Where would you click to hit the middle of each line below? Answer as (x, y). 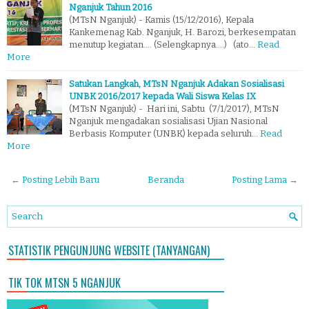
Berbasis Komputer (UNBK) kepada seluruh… (163, 133)
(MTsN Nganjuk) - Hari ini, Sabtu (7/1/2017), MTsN (174, 108)
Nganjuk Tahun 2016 (111, 7)
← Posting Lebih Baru (55, 179)
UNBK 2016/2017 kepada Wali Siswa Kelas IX (162, 96)
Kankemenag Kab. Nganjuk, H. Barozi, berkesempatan (182, 32)
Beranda (166, 179)
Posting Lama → (265, 179)
